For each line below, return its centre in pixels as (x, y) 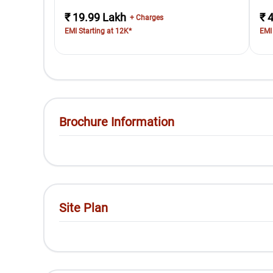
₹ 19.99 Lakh (96, 17)
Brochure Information (117, 122)
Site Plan (84, 208)
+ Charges (147, 18)
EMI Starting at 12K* (98, 31)
